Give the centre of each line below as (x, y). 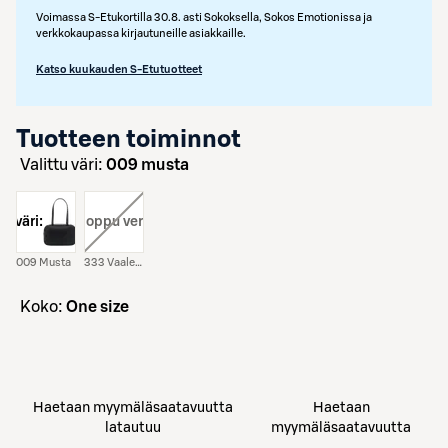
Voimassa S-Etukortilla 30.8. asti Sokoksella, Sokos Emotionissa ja (204, 17)
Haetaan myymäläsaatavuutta (133, 408)
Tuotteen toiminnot (128, 140)
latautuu (133, 428)
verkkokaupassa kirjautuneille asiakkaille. (141, 33)
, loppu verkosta (128, 222)
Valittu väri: (68, 165)
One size (97, 307)
